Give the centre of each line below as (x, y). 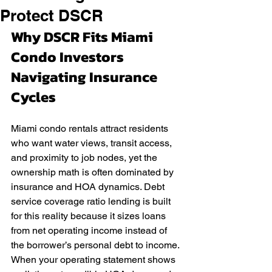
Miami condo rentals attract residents (91, 128)
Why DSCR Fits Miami (83, 37)
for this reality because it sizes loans (90, 216)
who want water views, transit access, (93, 143)
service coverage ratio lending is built (92, 201)
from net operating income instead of (90, 230)
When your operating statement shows (94, 260)
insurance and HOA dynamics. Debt (89, 187)
